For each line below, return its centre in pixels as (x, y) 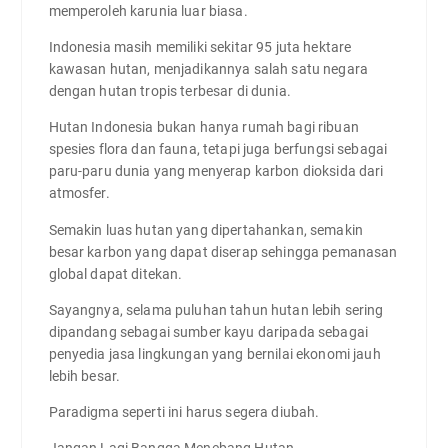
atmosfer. (79, 193)
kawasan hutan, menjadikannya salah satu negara (208, 69)
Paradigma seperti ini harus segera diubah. (184, 411)
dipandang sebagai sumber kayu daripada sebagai (208, 331)
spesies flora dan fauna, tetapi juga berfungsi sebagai (218, 149)
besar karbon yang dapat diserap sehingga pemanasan (223, 251)
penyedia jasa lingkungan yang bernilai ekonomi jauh (214, 353)
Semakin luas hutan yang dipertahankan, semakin (205, 229)
